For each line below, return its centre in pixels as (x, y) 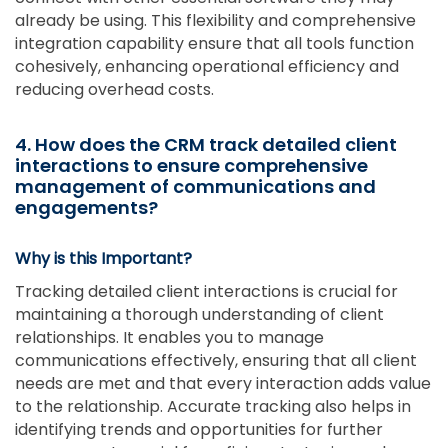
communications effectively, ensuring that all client (216, 360)
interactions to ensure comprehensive (191, 165)
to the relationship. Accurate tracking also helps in (213, 406)
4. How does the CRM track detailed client (206, 144)
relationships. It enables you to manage (169, 337)
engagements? (86, 207)
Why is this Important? (103, 258)
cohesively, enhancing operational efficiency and (207, 66)
